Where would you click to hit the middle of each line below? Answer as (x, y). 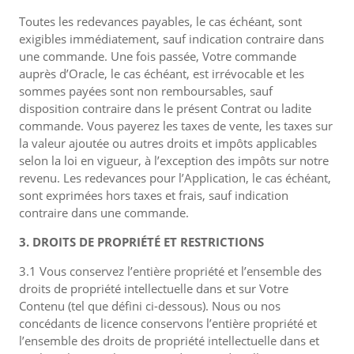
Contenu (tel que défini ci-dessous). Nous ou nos (150, 306)
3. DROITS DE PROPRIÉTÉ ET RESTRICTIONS (141, 242)
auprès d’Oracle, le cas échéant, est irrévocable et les (162, 73)
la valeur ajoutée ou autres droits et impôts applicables (168, 143)
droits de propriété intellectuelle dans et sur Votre (154, 288)
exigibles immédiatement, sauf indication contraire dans (171, 39)
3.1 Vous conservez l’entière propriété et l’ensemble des (170, 271)
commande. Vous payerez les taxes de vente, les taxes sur (176, 126)
